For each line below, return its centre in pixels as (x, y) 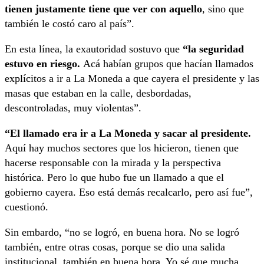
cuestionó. (27, 207)
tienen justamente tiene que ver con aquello (103, 9)
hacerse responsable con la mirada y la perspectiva (113, 163)
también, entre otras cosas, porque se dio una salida (115, 247)
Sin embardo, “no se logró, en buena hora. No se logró (122, 232)
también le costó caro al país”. (70, 24)
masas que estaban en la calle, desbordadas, (98, 93)
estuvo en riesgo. (44, 64)
